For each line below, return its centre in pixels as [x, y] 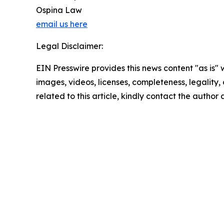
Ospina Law [59, 10]
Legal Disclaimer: [69, 46]
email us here [62, 24]
